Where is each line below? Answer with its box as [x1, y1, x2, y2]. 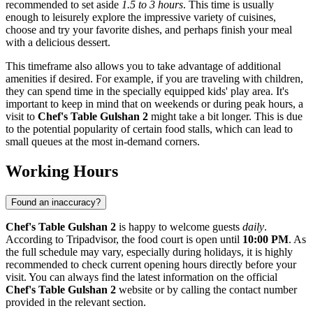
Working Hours [6, 162, 118, 181]
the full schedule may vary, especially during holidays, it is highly [6, 246, 293, 259]
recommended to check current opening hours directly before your [6, 259, 296, 271]
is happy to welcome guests [116, 221, 242, 233]
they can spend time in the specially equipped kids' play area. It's [6, 85, 289, 98]
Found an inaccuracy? [11, 197, 101, 208]
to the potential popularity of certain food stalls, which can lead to [6, 123, 293, 136]
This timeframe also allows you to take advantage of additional [6, 60, 281, 73]
